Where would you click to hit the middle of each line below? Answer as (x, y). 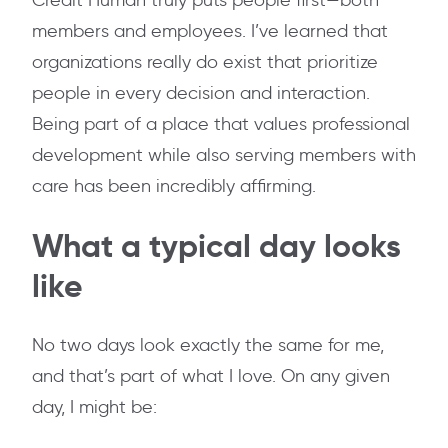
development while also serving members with (224, 155)
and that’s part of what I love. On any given (211, 376)
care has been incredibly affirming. (174, 186)
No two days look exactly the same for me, (208, 345)
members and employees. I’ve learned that (210, 31)
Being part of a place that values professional (221, 124)
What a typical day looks (216, 246)
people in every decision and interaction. (201, 93)
